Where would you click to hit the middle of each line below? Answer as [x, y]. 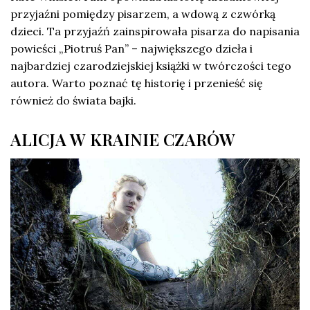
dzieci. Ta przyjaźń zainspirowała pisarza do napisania [155, 31]
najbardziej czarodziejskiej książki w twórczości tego [151, 66]
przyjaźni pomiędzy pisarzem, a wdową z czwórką [143, 14]
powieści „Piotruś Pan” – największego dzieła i [131, 49]
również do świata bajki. [73, 101]
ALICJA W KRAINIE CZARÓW [123, 139]
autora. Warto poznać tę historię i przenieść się [137, 83]
